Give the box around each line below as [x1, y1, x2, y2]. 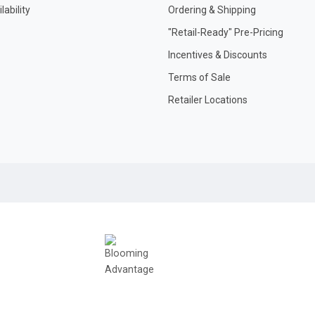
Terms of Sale [168, 72, 231, 83]
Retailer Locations [168, 94, 247, 105]
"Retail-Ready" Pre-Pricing [168, 27, 283, 38]
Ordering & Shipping [168, 4, 256, 15]
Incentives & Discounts [168, 49, 267, 60]
